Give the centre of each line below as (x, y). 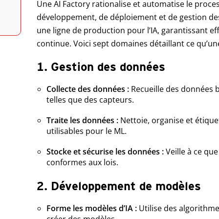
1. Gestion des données (101, 67)
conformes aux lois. (82, 163)
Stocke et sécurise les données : (106, 152)
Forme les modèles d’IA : (92, 208)
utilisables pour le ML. (86, 131)
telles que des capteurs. (90, 100)
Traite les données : (83, 120)
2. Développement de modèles (119, 186)
